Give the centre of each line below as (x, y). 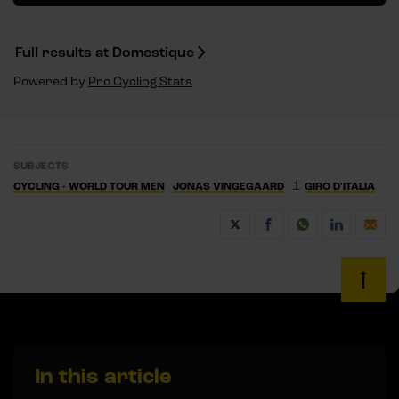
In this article (103, 376)
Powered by (51, 81)
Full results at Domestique (105, 52)
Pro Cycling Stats (140, 81)
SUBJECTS (41, 166)
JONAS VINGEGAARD (228, 186)
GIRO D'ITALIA (340, 186)
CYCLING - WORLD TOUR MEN (89, 186)
